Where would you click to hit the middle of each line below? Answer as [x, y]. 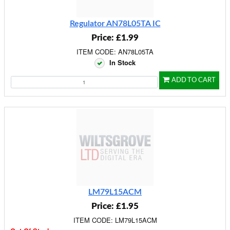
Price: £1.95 [115, 206]
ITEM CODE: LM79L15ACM [115, 220]
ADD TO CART [194, 80]
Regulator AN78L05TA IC [115, 24]
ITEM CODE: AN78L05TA [115, 52]
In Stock [122, 62]
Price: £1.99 [115, 38]
